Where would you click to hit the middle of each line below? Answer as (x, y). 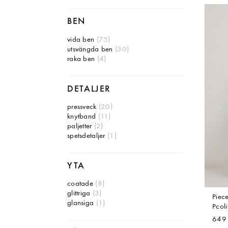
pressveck (82, 107)
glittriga (79, 194)
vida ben (81, 40)
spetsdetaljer (86, 136)
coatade (80, 184)
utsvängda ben (90, 49)
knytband (82, 117)
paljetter (80, 126)
